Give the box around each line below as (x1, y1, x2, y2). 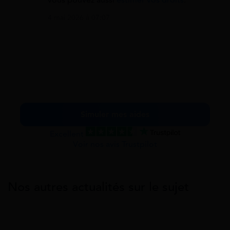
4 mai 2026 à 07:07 (48, 13, 110, 22)
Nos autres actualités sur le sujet (8, 179, 189, 195)
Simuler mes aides (81, 109, 149, 120)
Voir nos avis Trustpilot (73, 139, 157, 149)
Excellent (50, 128, 86, 139)
